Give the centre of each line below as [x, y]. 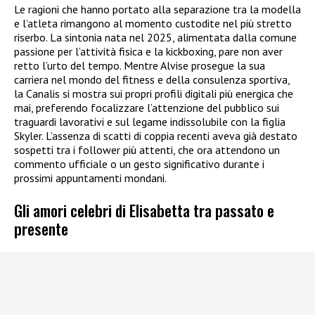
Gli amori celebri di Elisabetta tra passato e [144, 210]
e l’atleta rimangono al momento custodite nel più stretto [153, 24]
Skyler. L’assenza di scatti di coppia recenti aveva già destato [156, 136]
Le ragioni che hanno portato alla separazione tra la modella [157, 9]
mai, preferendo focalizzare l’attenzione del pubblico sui [147, 108]
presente [41, 228]
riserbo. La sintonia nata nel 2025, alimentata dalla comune [155, 38]
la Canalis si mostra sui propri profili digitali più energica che [154, 94]
